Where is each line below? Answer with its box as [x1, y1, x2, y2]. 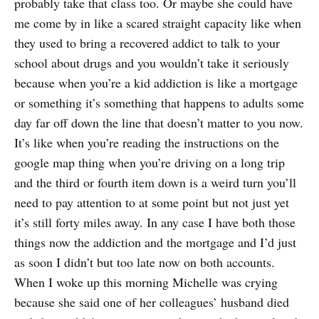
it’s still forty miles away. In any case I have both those [14, 214, 296, 231]
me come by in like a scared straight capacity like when [14, 14, 301, 32]
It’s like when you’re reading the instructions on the [14, 134, 279, 152]
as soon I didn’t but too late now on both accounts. [14, 253, 275, 271]
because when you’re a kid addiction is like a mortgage [14, 74, 298, 92]
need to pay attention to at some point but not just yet [14, 194, 289, 211]
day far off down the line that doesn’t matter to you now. [14, 114, 303, 132]
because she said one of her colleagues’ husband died [14, 293, 289, 311]
